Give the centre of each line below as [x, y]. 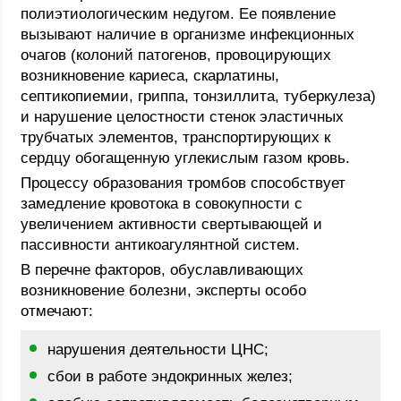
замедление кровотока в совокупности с [162, 204]
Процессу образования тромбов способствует [183, 183]
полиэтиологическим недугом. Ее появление [179, 14]
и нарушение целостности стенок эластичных [183, 117]
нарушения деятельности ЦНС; [158, 350]
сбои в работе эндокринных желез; [171, 376]
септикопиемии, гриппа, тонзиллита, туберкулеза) [199, 96]
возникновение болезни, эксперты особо [164, 290]
